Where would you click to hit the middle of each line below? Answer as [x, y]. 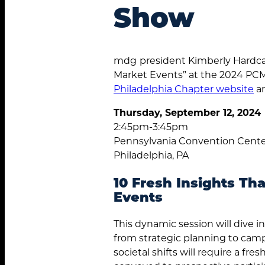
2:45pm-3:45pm [151, 126]
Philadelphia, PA [151, 154]
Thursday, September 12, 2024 [187, 112]
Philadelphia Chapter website [184, 88]
